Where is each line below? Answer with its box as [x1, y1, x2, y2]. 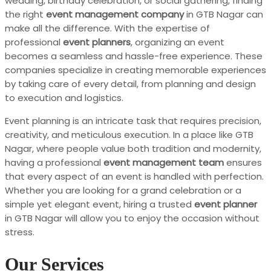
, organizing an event [131, 35, 224, 48]
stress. [5, 225, 34, 238]
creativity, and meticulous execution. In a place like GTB [5, 128, 253, 141]
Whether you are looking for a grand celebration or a [5, 183, 241, 197]
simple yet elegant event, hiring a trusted [5, 197, 194, 211]
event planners [63, 35, 131, 48]
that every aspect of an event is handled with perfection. [5, 169, 264, 183]
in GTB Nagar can [184, 7, 263, 21]
